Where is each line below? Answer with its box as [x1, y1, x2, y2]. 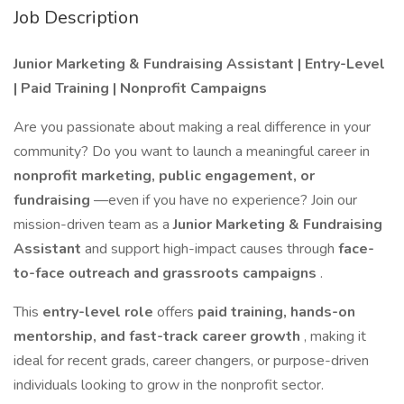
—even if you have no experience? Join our [94, 190, 357, 210]
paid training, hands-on [197, 302, 355, 322]
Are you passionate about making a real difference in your [14, 117, 371, 137]
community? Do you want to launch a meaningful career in [14, 142, 370, 161]
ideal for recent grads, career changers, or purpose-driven [14, 351, 369, 371]
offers [157, 302, 197, 322]
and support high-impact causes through [85, 239, 338, 259]
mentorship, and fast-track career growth [14, 326, 304, 346]
